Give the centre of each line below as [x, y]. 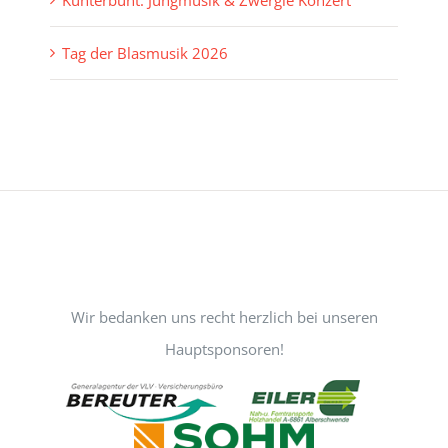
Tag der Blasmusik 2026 [145, 53]
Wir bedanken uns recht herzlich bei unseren [224, 317]
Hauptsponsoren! [224, 349]
